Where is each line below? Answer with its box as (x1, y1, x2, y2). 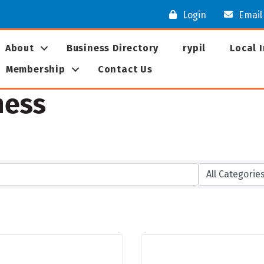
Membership (5, 64, 65, 75)
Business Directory (66, 42, 159, 54)
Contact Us (97, 64, 153, 75)
